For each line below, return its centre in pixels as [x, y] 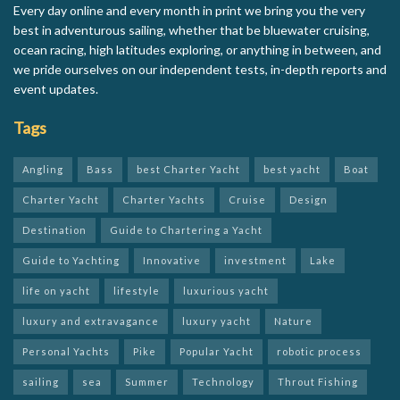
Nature [293, 321]
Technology [223, 382]
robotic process [319, 352]
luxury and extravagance [91, 321]
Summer [147, 382]
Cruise [247, 200]
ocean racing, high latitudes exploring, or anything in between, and [197, 50]
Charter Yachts [164, 200]
